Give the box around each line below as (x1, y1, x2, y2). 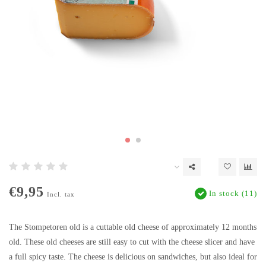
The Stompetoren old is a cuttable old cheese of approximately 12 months (9, 223, 256, 232)
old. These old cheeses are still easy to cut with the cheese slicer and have (9, 237, 255, 247)
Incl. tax (47, 191, 75, 198)
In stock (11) (207, 189, 257, 198)
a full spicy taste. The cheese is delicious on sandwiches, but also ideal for (9, 252, 257, 262)
